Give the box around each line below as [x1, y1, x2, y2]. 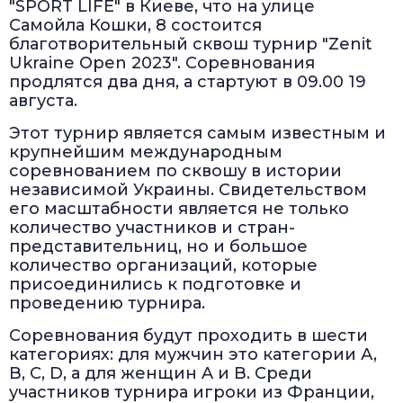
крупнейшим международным [9, 142, 282, 163]
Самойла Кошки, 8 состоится [9, 15, 262, 36]
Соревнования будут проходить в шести [9, 326, 368, 346]
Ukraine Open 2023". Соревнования [9, 53, 315, 74]
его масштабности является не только [9, 199, 349, 219]
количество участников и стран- [9, 218, 295, 238]
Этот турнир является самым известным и [9, 123, 386, 144]
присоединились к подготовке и [9, 274, 301, 295]
